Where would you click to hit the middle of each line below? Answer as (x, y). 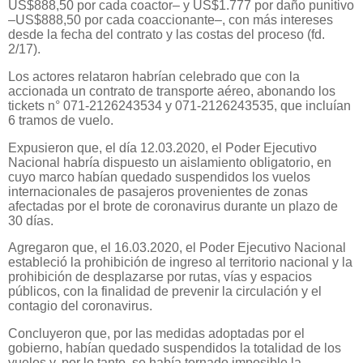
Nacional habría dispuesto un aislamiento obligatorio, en (170, 162)
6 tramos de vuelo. (61, 120)
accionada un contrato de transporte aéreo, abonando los (172, 91)
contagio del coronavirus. (80, 306)
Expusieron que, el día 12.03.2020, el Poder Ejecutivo (162, 147)
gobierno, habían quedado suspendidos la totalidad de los (175, 348)
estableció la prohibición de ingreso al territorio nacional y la (180, 263)
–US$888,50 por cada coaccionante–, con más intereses (171, 19)
